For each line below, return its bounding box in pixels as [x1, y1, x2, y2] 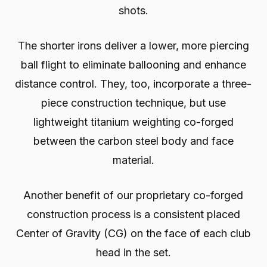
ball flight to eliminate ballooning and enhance [20, 58, 246, 72]
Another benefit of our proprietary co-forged [23, 189, 244, 202]
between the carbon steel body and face [33, 135, 234, 148]
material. [112, 154, 154, 167]
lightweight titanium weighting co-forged [33, 116, 234, 129]
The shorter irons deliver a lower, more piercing [17, 39, 249, 52]
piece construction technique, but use [41, 97, 226, 110]
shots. [118, 4, 148, 17]
